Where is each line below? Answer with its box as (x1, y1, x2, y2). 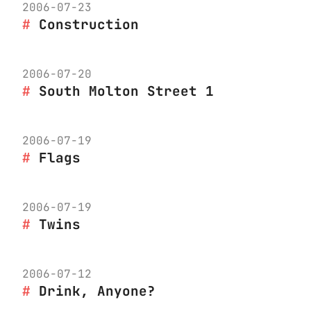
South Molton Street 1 (39, 81, 214, 100)
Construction (39, 15, 139, 33)
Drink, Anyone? (39, 281, 155, 300)
